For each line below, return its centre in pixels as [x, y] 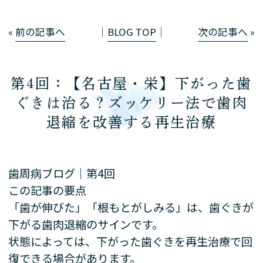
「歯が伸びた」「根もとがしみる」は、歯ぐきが [131, 207]
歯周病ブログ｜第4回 [62, 173]
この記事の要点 [48, 190]
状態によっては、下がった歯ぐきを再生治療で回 [131, 241]
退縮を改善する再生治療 [131, 122]
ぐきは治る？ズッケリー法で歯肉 [131, 102]
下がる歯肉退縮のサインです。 [86, 224]
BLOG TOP [131, 31]
